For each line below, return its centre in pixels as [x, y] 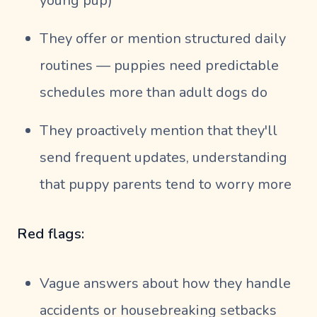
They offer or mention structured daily [163, 38]
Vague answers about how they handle [165, 283]
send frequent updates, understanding [163, 157]
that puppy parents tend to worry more [166, 184]
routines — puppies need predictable [159, 65]
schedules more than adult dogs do [154, 92]
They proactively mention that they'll [158, 130]
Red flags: [51, 234]
